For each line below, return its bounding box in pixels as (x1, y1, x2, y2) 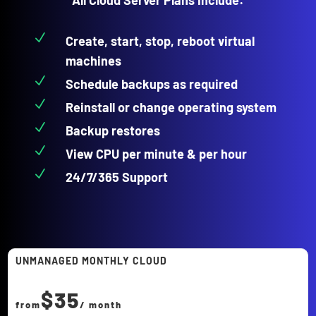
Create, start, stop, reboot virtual (66, 32, 255, 49)
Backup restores (66, 122, 161, 138)
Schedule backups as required (66, 75, 238, 92)
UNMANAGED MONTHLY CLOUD (16, 254, 168, 267)
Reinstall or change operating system (66, 99, 277, 115)
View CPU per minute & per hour (66, 145, 248, 162)
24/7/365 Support (66, 169, 169, 185)
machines (66, 52, 122, 68)
